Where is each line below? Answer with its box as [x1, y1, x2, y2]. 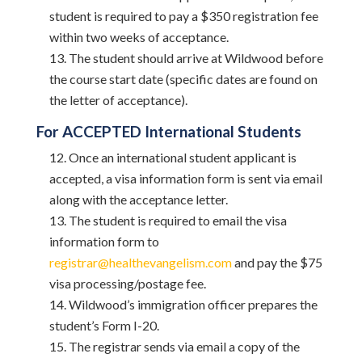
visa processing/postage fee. [48, 276, 206, 291]
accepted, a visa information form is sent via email [48, 170, 322, 186]
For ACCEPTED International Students [36, 122, 301, 141]
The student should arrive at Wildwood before [68, 50, 323, 65]
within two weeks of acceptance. [48, 29, 229, 44]
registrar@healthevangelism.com [48, 255, 232, 270]
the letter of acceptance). [48, 92, 187, 107]
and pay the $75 [231, 255, 322, 270]
